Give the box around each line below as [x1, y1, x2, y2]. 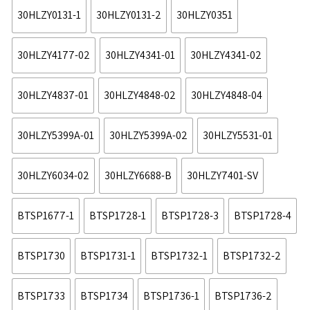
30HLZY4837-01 [17, 87, 89, 102]
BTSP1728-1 [89, 208, 147, 223]
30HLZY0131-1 [17, 7, 82, 22]
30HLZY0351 [176, 7, 233, 22]
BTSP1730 [17, 248, 66, 263]
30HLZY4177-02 [17, 47, 91, 62]
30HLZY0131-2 [96, 7, 162, 22]
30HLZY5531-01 [203, 127, 273, 143]
